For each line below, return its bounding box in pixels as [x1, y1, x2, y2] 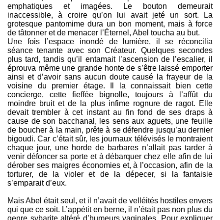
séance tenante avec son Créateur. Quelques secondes [7, 46, 213, 55]
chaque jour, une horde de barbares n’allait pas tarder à [7, 143, 213, 152]
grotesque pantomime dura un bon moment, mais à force [7, 20, 213, 28]
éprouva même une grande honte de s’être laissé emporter [7, 64, 213, 73]
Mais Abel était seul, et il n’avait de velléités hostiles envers [7, 196, 213, 205]
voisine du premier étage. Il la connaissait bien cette [7, 82, 213, 90]
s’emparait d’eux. [7, 179, 67, 188]
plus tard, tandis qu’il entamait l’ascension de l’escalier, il [7, 55, 213, 64]
